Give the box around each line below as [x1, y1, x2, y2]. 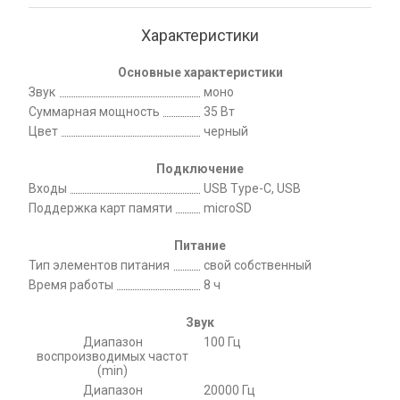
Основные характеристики [117, 64, 283, 79]
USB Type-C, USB [204, 180, 301, 196]
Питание [174, 237, 226, 253]
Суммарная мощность [29, 104, 160, 119]
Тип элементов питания [29, 257, 170, 272]
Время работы [29, 277, 113, 292]
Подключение [156, 161, 244, 176]
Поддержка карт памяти [29, 200, 172, 215]
